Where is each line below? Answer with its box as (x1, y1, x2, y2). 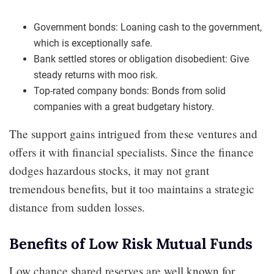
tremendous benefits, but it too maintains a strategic (9, 180, 254, 196)
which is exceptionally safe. (34, 37, 152, 49)
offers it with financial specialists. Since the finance (9, 144, 254, 160)
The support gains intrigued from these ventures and (9, 125, 257, 141)
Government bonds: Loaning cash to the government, (34, 21, 262, 33)
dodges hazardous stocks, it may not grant (9, 162, 209, 178)
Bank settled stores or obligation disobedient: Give (34, 53, 249, 65)
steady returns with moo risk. (34, 68, 158, 81)
